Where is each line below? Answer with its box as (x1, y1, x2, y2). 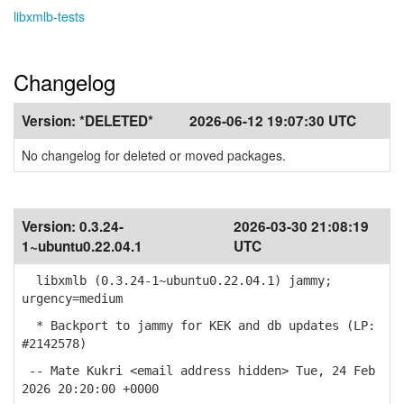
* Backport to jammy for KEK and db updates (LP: (22, 318, 375, 333)
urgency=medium (22, 291, 123, 306)
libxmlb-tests (14, 7, 85, 25)
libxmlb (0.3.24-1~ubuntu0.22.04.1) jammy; (22, 273, 332, 288)
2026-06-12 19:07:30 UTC (189, 111, 356, 131)
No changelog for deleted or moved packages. (22, 146, 286, 164)
